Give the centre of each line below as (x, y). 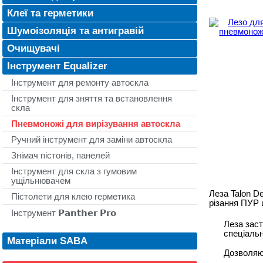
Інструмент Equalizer (57, 66)
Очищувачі (33, 48)
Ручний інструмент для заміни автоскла (92, 140)
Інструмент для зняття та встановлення (92, 99)
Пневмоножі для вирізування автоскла (96, 124)
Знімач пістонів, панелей (60, 156)
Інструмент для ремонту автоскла (80, 83)
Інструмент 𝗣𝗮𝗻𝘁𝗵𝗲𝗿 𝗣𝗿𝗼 (64, 213)
